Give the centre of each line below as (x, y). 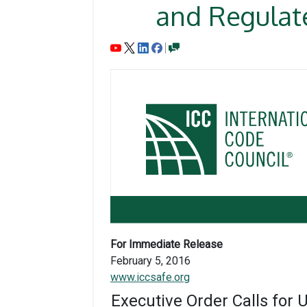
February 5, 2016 (150, 260)
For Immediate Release (167, 244)
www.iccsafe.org (150, 277)
